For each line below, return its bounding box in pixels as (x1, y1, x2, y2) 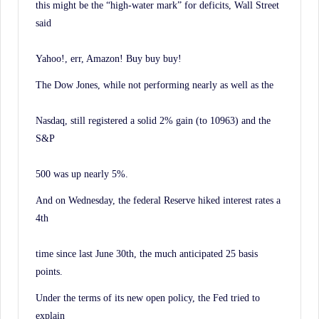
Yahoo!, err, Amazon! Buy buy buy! (36, 52, 182, 64)
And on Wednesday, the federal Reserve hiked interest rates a (36, 194, 281, 206)
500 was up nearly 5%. (36, 167, 128, 179)
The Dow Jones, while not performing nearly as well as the (36, 78, 273, 90)
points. (36, 265, 63, 277)
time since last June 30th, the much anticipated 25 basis (36, 247, 258, 259)
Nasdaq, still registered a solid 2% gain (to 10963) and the (36, 114, 271, 126)
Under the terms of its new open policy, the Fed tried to (36, 291, 260, 303)
